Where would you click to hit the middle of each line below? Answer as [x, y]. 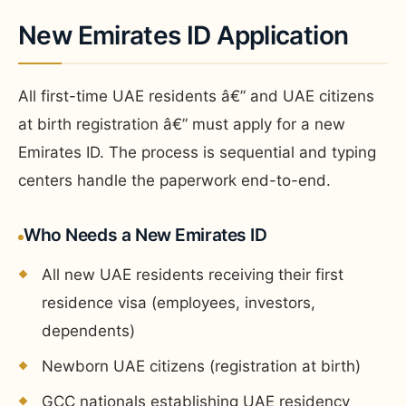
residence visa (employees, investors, [179, 302]
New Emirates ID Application [184, 35]
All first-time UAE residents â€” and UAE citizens [196, 96]
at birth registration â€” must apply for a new [182, 124]
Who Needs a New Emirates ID [145, 234]
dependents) [88, 330]
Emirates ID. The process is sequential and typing [197, 152]
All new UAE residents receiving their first [193, 274]
